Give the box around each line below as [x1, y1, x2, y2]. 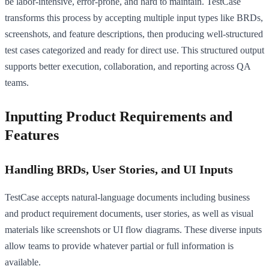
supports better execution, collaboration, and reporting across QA [5, 61, 250, 71]
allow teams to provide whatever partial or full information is [5, 240, 234, 251]
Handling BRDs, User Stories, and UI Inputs [5, 162, 233, 176]
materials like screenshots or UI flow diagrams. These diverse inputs [5, 224, 262, 235]
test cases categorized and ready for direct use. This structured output [5, 44, 264, 55]
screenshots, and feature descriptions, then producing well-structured [5, 28, 263, 39]
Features [5, 127, 59, 143]
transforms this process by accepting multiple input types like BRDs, [5, 12, 263, 23]
